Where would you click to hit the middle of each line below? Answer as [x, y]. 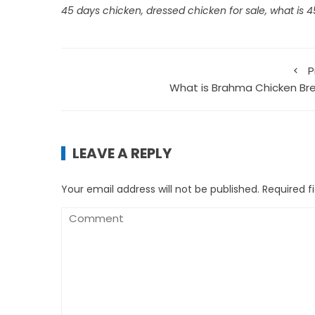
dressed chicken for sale [206, 10]
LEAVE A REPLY [122, 153]
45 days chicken [101, 10]
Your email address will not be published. [160, 189]
